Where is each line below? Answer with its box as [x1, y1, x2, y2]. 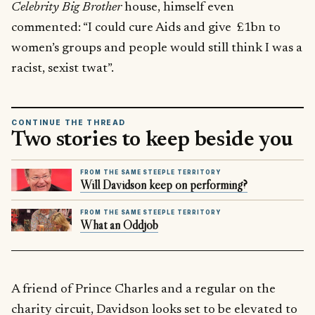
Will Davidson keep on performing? [80, 177, 247, 193]
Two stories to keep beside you [11, 130, 294, 152]
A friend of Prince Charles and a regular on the [11, 282, 276, 296]
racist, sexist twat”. [11, 61, 114, 75]
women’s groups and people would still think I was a [11, 41, 302, 55]
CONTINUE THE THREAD [11, 117, 127, 127]
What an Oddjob [80, 217, 158, 233]
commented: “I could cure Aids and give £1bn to [11, 20, 281, 34]
